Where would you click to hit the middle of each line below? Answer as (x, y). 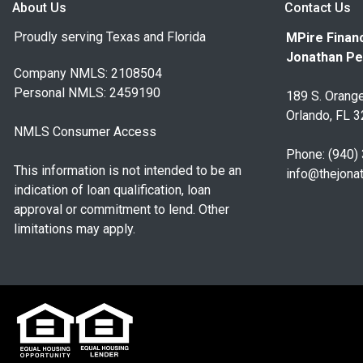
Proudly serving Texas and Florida (110, 37)
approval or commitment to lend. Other (122, 210)
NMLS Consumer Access (85, 132)
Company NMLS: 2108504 (88, 74)
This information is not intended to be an (128, 171)
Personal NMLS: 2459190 (87, 93)
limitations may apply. (75, 229)
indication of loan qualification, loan (112, 190)
